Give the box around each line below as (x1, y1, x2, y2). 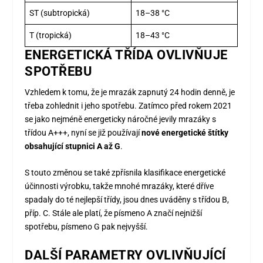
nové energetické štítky (141, 128, 229, 137)
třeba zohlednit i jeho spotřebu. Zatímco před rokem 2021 (25, 101, 232, 110)
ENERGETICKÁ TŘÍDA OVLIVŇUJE (25, 48, 228, 62)
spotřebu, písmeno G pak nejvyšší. (25, 222, 149, 232)
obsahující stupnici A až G (25, 141, 121, 151)
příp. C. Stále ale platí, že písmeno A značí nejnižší (25, 208, 203, 218)
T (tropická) (29, 31, 72, 40)
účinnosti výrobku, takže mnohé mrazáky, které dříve (25, 181, 214, 191)
